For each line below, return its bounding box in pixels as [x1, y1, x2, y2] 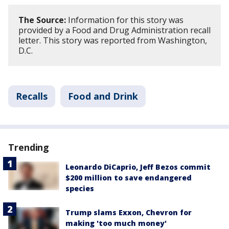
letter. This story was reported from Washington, [18, 35, 207, 47]
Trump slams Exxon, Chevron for [65, 208, 192, 218]
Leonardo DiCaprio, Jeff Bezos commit [65, 162, 211, 172]
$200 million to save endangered [65, 173, 192, 183]
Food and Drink [68, 90, 138, 103]
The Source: [18, 14, 66, 26]
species [65, 184, 94, 194]
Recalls [16, 90, 48, 103]
